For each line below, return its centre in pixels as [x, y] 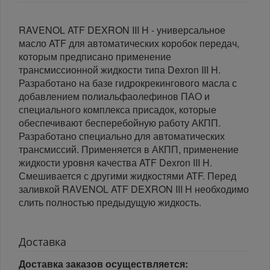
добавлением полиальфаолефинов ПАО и [114, 96]
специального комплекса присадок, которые [118, 110]
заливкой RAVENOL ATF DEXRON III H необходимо [134, 189]
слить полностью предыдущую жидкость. [110, 202]
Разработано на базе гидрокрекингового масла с [128, 83]
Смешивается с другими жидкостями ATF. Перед [127, 176]
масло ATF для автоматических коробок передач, [129, 43]
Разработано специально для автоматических [122, 136]
